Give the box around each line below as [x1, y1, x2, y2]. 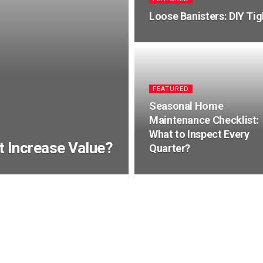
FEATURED [153, 85, 189, 93]
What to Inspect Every [149, 128, 249, 140]
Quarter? [149, 142, 191, 154]
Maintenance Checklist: [149, 114, 259, 126]
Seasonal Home [149, 100, 224, 112]
